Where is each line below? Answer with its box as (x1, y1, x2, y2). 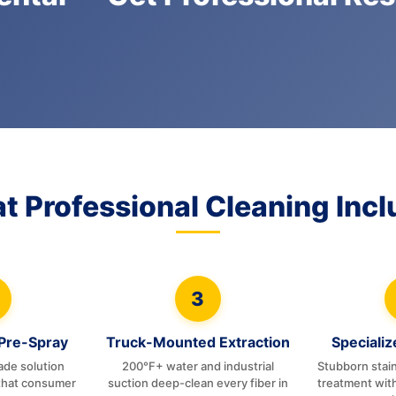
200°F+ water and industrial (121, 359, 274, 373)
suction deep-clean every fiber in (107, 376, 288, 390)
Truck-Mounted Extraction (105, 333, 290, 351)
